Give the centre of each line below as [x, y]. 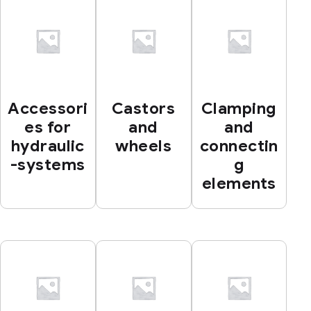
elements [239, 184]
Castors [144, 109]
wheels [143, 146]
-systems [48, 165]
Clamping [239, 109]
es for [48, 128]
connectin [239, 146]
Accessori [48, 109]
